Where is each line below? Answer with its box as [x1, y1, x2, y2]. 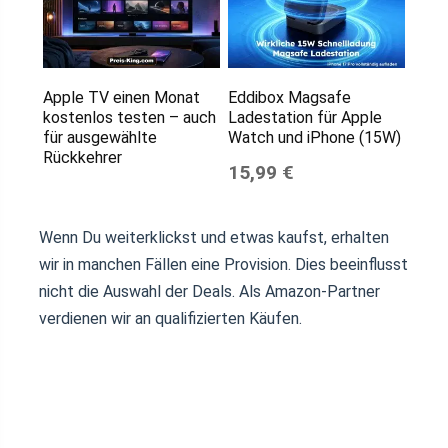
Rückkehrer [42, 147, 122, 167]
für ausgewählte [42, 127, 157, 147]
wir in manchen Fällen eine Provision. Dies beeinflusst [39, 254, 408, 274]
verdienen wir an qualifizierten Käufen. [39, 308, 302, 328]
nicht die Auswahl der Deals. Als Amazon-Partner [39, 281, 380, 301]
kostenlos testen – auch [42, 107, 216, 127]
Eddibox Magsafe [227, 87, 351, 107]
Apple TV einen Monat [42, 87, 200, 107]
